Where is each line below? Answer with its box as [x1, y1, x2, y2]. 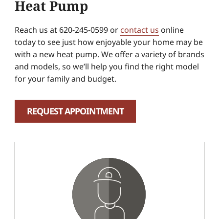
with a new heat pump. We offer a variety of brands [14, 48, 204, 60]
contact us [120, 24, 159, 35]
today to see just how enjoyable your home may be [14, 36, 203, 47]
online [158, 24, 184, 35]
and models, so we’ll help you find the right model [14, 61, 199, 72]
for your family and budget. [14, 73, 116, 84]
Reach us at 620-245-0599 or [14, 24, 120, 35]
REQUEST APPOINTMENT [27, 105, 124, 117]
